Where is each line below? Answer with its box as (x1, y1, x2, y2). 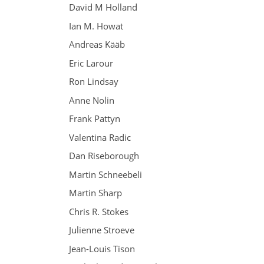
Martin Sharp (69, 187, 122, 199)
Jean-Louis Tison (69, 242, 135, 255)
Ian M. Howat (69, 19, 123, 32)
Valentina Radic (69, 131, 131, 143)
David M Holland (69, 1, 137, 13)
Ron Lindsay (69, 75, 118, 87)
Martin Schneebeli (69, 168, 142, 180)
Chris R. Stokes (69, 205, 128, 217)
